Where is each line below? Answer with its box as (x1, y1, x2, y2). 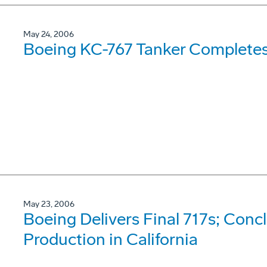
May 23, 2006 (23, 199, 74, 209)
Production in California (23, 229, 198, 249)
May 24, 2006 (23, 29, 74, 39)
